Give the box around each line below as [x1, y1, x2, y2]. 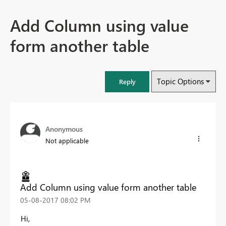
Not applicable [45, 136, 89, 145]
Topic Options [157, 76, 204, 87]
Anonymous [45, 124, 83, 134]
